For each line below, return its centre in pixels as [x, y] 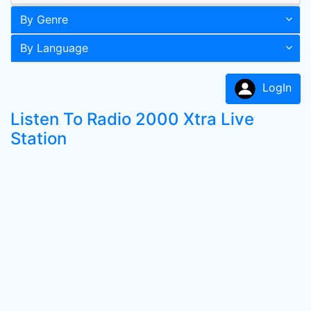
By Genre [44, 19]
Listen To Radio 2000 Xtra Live [132, 119]
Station [39, 138]
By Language [54, 48]
